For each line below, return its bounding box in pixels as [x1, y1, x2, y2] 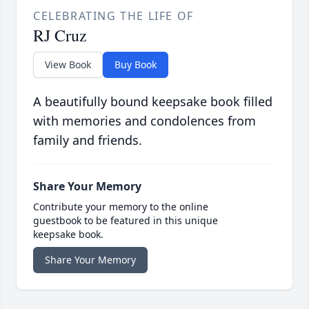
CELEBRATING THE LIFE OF [33, 8, 194, 23]
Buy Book [114, 57, 157, 71]
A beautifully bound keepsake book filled [33, 92, 272, 110]
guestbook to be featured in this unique [33, 213, 218, 227]
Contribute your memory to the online [33, 199, 208, 213]
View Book [45, 57, 91, 71]
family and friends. [33, 131, 142, 148]
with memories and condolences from [33, 112, 256, 129]
